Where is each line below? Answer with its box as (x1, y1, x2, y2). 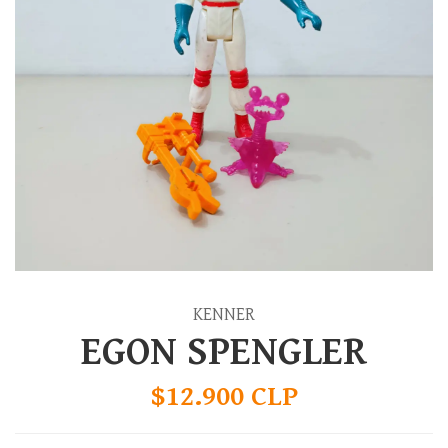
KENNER (193, 304, 255, 325)
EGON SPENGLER (81, 329, 367, 375)
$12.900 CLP (150, 380, 298, 413)
